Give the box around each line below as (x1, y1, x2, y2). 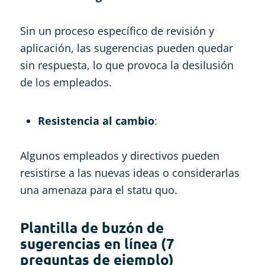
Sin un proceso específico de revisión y (20, 23, 214, 38)
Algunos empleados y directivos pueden (20, 148, 219, 163)
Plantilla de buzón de (20, 218, 164, 237)
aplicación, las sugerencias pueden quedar (20, 40, 233, 55)
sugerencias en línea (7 (20, 234, 174, 253)
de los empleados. (20, 75, 112, 89)
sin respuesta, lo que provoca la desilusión (20, 57, 234, 72)
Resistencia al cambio (37, 113, 154, 128)
